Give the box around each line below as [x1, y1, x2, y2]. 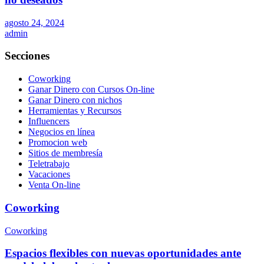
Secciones [5, 49, 49, 62]
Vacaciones [28, 169, 70, 180]
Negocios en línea [28, 127, 95, 137]
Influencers [28, 116, 70, 127]
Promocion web [28, 137, 87, 148]
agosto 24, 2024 [5, 17, 64, 28]
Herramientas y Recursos [28, 105, 121, 116]
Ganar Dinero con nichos [28, 95, 122, 105]
